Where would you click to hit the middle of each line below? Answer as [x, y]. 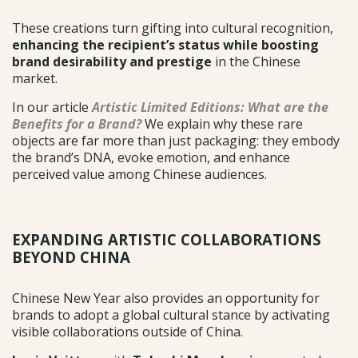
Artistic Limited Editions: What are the [210, 107]
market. [35, 78]
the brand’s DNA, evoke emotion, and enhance [151, 157]
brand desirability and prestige [113, 61]
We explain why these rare [222, 123]
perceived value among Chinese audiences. [139, 174]
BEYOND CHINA [71, 257]
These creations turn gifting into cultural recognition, [173, 28]
